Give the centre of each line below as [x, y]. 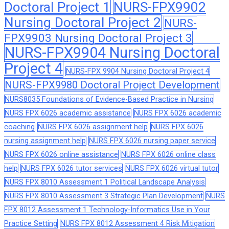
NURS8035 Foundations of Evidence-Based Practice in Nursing [109, 99]
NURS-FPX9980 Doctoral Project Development [112, 85]
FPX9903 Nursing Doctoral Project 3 [98, 38]
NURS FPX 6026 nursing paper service [152, 141]
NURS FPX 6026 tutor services [72, 168]
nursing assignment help [45, 141]
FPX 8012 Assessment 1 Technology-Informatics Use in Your [107, 210]
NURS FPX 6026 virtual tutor [172, 168]
